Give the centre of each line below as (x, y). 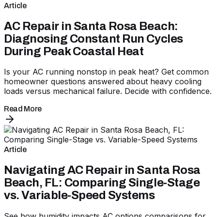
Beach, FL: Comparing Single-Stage (102, 183)
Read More (23, 109)
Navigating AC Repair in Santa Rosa (102, 170)
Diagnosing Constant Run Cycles (93, 39)
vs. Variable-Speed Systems (79, 195)
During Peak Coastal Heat (74, 51)
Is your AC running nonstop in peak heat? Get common (106, 72)
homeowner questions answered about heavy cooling (103, 82)
